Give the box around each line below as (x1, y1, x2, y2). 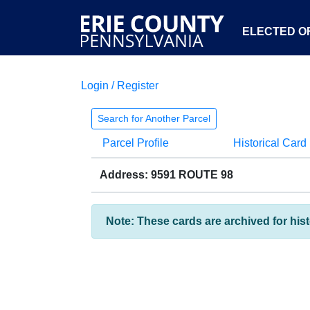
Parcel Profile (102, 137, 169, 149)
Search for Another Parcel (98, 113, 210, 124)
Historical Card (232, 137, 307, 149)
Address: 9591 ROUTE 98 (100, 169, 233, 181)
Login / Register (81, 80, 158, 91)
